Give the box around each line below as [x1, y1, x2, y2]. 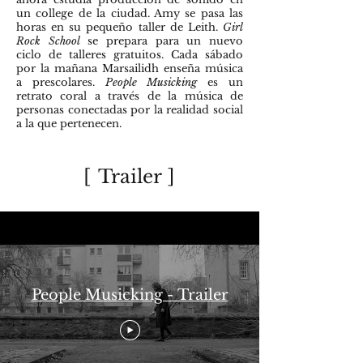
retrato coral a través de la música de [16, 89, 243, 103]
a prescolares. [16, 75, 105, 89]
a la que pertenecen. [16, 117, 122, 130]
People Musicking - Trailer [31, 285, 228, 304]
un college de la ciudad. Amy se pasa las [16, 6, 243, 20]
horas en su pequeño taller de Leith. [16, 20, 223, 34]
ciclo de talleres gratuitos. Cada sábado [16, 48, 243, 62]
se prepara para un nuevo [79, 34, 244, 48]
